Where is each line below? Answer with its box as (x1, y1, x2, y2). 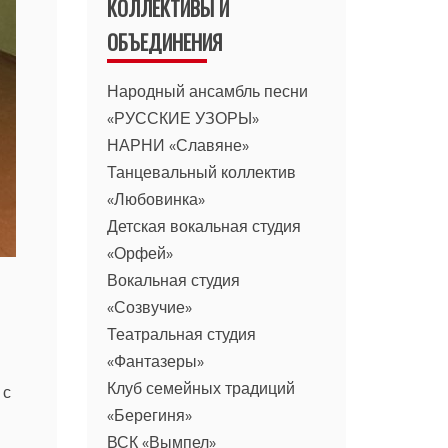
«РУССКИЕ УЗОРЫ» (107, 107, 260, 128)
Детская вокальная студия (107, 215, 302, 236)
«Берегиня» (107, 404, 193, 425)
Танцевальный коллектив (107, 161, 297, 182)
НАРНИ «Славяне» (107, 134, 250, 155)
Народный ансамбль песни (107, 80, 309, 101)
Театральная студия (107, 323, 257, 344)
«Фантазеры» (107, 350, 205, 371)
